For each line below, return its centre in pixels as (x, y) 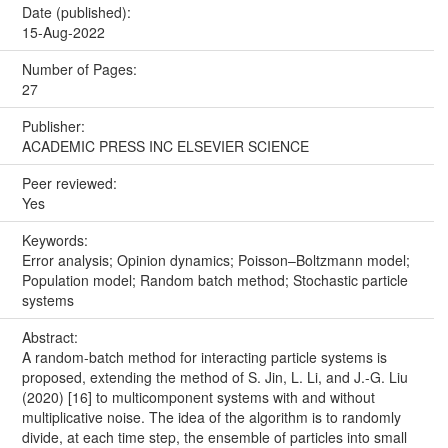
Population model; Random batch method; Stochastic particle (214, 279)
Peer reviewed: (71, 182)
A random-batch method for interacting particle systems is (204, 356)
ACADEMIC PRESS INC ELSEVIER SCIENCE (165, 145)
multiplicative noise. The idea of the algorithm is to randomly (211, 416)
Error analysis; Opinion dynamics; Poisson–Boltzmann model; (215, 259)
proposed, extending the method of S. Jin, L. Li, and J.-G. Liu (214, 376)
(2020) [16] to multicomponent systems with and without (198, 396)
